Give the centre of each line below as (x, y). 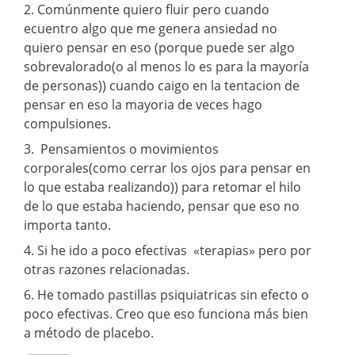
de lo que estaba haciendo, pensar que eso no (162, 206)
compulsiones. (67, 123)
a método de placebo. (89, 332)
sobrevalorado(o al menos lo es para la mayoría (166, 66)
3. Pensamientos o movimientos (121, 149)
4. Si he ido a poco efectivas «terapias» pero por (168, 250)
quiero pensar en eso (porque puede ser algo (159, 47)
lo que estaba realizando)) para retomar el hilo (162, 187)
